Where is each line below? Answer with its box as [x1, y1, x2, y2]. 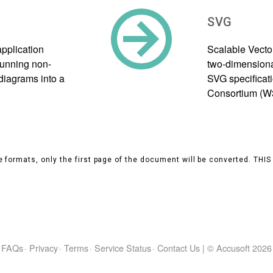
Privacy [29, 241, 58, 254]
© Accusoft [207, 241, 252, 254]
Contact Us [157, 241, 200, 254]
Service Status [94, 241, 151, 254]
